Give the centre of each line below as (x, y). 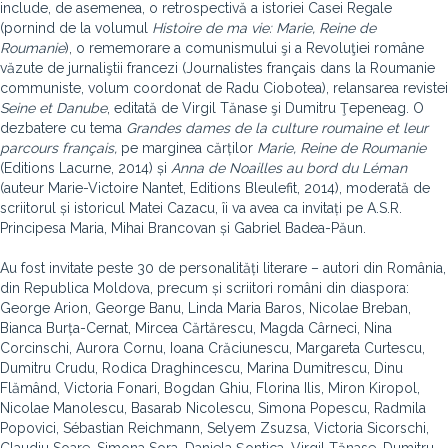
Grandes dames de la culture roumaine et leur (277, 128)
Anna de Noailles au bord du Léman (289, 168)
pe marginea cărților (189, 148)
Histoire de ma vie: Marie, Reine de (264, 28)
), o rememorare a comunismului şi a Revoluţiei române (244, 48)
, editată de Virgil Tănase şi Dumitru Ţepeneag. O (265, 108)
